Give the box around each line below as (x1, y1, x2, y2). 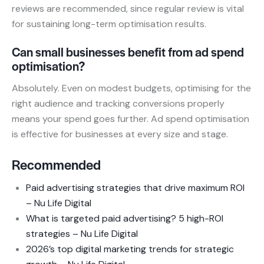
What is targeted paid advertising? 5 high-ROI (26, 212, 223, 225)
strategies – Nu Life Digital (26, 227, 138, 240)
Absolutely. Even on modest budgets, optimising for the (12, 82, 251, 94)
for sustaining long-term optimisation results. (12, 18, 206, 30)
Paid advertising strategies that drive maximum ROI (26, 181, 245, 194)
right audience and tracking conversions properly (12, 97, 225, 110)
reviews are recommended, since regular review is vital (12, 2, 244, 15)
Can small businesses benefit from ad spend (12, 43, 244, 60)
